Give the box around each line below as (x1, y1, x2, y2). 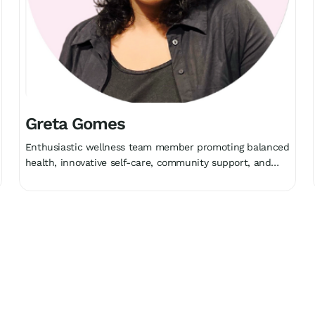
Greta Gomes (25, 114, 126, 134)
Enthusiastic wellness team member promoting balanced (25, 141, 290, 153)
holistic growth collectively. (25, 172, 149, 184)
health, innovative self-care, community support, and (25, 157, 271, 169)
